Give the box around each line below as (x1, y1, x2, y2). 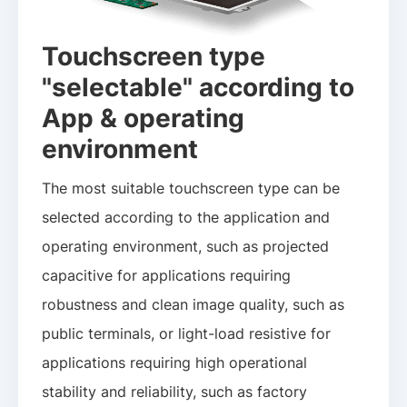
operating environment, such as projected (42, 237, 330, 256)
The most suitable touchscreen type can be (42, 179, 341, 198)
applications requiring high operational (42, 353, 308, 372)
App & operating (42, 101, 245, 134)
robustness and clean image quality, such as (42, 295, 345, 314)
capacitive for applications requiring (42, 266, 292, 285)
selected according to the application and (42, 208, 331, 227)
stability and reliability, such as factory (42, 382, 308, 402)
